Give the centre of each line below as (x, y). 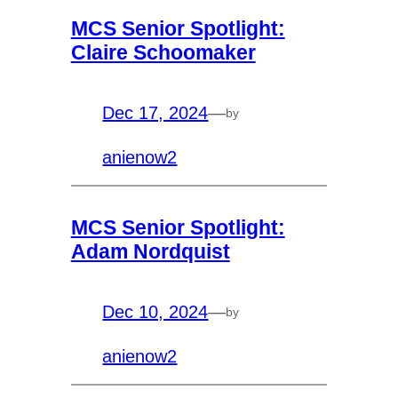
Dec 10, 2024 (155, 312)
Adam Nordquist (150, 251)
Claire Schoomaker (163, 52)
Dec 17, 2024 (155, 113)
